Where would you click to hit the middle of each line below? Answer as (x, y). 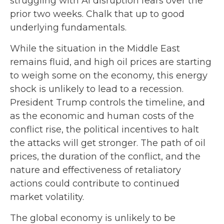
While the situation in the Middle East (95, 48)
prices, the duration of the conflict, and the (105, 156)
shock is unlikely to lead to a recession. (97, 89)
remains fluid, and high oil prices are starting (111, 62)
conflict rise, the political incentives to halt (104, 129)
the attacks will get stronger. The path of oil (108, 143)
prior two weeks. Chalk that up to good (97, 14)
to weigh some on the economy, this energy (109, 75)
